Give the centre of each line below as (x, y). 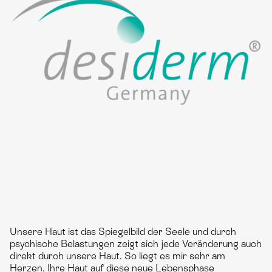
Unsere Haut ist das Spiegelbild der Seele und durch (123, 232)
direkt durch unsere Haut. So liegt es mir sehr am (117, 256)
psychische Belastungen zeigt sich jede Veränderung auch (136, 244)
